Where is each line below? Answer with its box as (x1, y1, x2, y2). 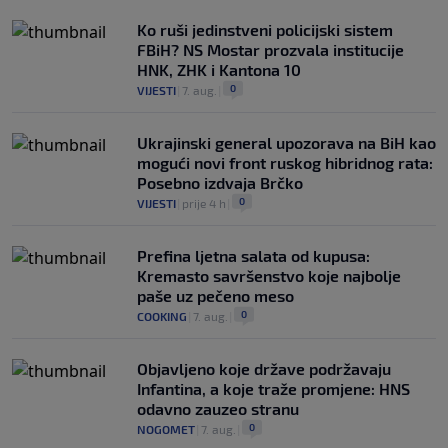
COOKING (137, 309, 187, 324)
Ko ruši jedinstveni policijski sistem (137, 20, 393, 40)
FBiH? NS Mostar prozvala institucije (137, 40, 404, 60)
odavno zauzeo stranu (137, 399, 299, 419)
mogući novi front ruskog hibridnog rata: (137, 153, 433, 173)
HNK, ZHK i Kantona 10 (137, 60, 301, 80)
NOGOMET (137, 422, 195, 437)
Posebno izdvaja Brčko (137, 173, 303, 193)
